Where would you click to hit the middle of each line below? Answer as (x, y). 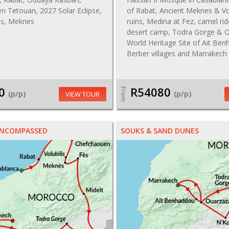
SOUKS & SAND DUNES (160, 131)
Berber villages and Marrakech (177, 53)
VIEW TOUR (83, 94)
